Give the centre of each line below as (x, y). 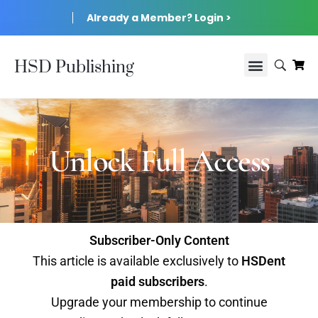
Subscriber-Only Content (159, 240)
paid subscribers (157, 281)
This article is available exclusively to (137, 261)
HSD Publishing (74, 67)
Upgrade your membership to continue (159, 302)
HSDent (263, 261)
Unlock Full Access (159, 161)
